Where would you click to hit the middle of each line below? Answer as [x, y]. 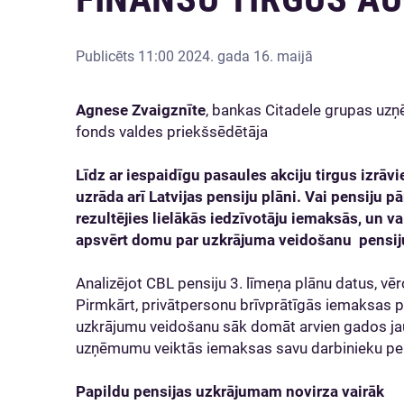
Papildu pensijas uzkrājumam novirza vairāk [232, 391]
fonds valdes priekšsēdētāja [172, 132]
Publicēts [107, 56]
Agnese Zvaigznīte [141, 110]
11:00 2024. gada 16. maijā [225, 56]
